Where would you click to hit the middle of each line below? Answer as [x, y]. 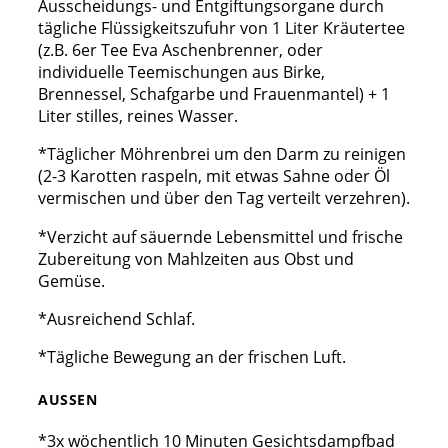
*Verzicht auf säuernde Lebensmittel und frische [220, 236]
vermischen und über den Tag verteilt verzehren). [224, 198]
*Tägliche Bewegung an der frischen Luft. [192, 357]
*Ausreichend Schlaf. [116, 318]
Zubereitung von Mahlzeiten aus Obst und [196, 258]
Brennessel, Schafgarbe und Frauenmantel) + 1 [214, 94]
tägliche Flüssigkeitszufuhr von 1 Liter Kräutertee [221, 28]
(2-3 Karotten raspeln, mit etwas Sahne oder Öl [214, 176]
